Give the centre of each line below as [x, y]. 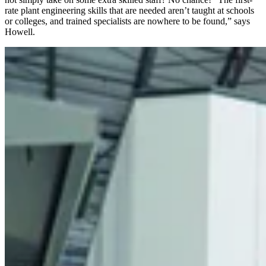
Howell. [20, 31]
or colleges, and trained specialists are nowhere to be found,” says [127, 21]
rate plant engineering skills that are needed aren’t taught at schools [129, 10]
